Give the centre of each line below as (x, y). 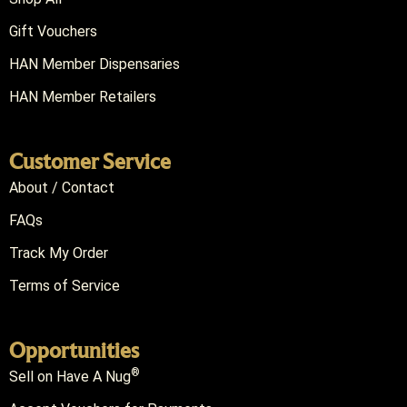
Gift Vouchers (53, 32)
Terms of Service (65, 286)
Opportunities (74, 350)
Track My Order (59, 253)
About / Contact (62, 188)
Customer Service (90, 161)
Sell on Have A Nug (70, 377)
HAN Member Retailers (83, 97)
